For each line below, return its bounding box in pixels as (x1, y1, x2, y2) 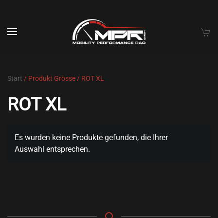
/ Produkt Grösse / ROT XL (22, 74, 104, 82)
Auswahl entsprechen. (15, 145, 90, 154)
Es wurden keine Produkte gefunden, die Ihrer (15, 133, 168, 142)
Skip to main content (22, 23, 93, 32)
